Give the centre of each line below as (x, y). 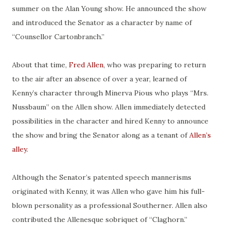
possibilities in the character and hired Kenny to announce (110, 121)
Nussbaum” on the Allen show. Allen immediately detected (109, 107)
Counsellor (34, 37)
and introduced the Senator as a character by (89, 23)
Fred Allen (86, 65)
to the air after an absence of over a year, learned (96, 79)
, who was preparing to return (155, 65)
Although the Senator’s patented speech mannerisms (102, 178)
